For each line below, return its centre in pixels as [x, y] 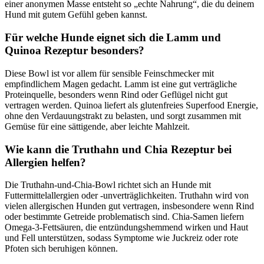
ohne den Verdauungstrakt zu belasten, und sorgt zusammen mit [123, 115]
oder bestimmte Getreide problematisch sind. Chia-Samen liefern [124, 217]
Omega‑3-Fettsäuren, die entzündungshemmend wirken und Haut [126, 227]
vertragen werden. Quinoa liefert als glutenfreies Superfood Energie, [131, 105]
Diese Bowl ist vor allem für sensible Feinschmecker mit [109, 73]
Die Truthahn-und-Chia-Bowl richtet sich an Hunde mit [108, 185]
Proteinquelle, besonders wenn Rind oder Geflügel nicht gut [116, 94]
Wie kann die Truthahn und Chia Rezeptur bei [118, 149]
